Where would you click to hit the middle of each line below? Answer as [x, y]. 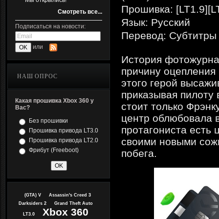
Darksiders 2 [33, 203]
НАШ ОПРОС [37, 76]
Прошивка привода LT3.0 [64, 131]
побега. [139, 153]
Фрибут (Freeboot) [54, 150]
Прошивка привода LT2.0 [64, 140]
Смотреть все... [80, 12]
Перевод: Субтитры [169, 35]
